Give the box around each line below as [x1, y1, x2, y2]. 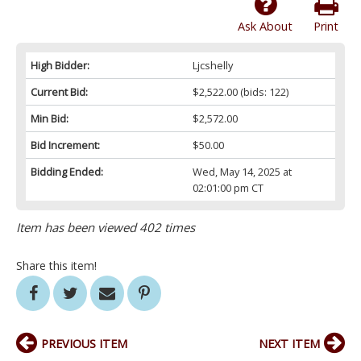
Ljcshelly [192, 58, 233, 73]
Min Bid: [31, 111, 68, 127]
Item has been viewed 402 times [16, 219, 195, 236]
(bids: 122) [237, 85, 288, 100]
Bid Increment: [31, 138, 100, 153]
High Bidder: [31, 58, 89, 73]
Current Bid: [31, 85, 88, 100]
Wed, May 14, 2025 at [192, 164, 292, 180]
